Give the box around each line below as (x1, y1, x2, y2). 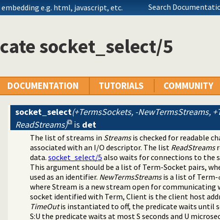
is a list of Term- (162, 172, 218, 182)
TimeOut (30, 201, 59, 212)
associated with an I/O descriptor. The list (30, 142, 171, 153)
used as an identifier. (30, 172, 99, 182)
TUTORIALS (99, 80, 143, 92)
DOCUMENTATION (7, 80, 79, 92)
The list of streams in (30, 133, 104, 143)
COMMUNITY (164, 80, 213, 92)
